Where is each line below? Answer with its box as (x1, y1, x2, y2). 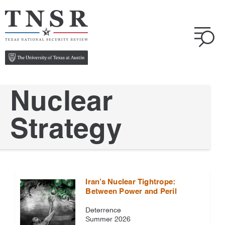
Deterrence (85, 206, 122, 214)
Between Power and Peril (85, 187, 177, 195)
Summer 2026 (85, 215, 131, 223)
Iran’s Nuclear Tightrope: (85, 178, 176, 186)
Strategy (10, 117, 122, 145)
